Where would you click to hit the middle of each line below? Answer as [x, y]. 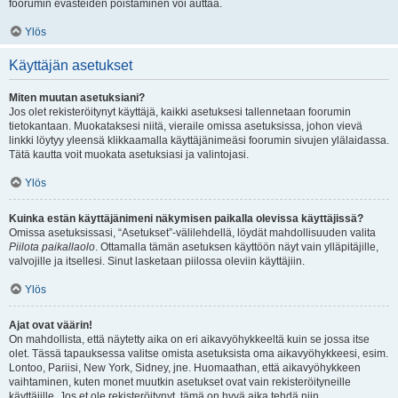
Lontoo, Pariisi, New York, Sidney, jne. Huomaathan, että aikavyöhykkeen [185, 368]
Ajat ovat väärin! [51, 325]
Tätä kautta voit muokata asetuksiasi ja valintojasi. [129, 155]
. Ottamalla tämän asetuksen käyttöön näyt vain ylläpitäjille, [237, 247]
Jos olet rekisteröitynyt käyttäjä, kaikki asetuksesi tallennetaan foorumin [180, 112]
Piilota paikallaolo [52, 247]
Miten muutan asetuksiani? [77, 98]
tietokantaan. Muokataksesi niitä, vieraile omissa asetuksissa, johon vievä [186, 126]
